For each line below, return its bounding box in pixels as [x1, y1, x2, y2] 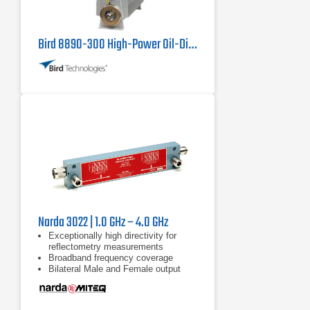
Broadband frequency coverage [48, 253, 173, 263]
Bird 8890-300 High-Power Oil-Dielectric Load [188, 34, 197, 55]
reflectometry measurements [48, 241, 163, 252]
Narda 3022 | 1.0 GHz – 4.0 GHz [38, 212, 168, 233]
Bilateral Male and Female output [48, 264, 181, 274]
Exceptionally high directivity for [48, 230, 176, 241]
